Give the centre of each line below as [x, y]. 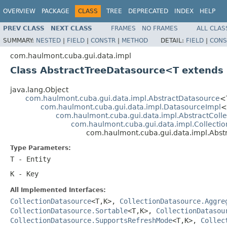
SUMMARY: [20, 40]
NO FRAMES [160, 28]
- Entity [32, 159]
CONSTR [103, 40]
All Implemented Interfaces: [58, 190]
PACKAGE [55, 11]
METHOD [135, 40]
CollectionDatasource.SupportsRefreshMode [91, 220]
